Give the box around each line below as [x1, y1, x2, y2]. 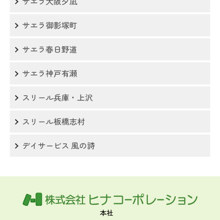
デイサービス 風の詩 [22, 139, 95, 152]
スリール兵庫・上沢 [22, 91, 93, 104]
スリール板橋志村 [22, 115, 85, 128]
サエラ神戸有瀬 [22, 67, 77, 80]
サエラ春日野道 [22, 43, 77, 55]
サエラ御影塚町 [22, 19, 77, 31]
